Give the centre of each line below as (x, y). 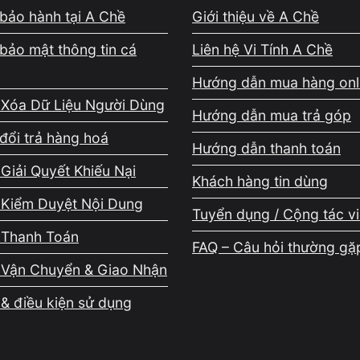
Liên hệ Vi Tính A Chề (262, 50)
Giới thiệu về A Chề (256, 17)
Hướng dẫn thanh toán (266, 149)
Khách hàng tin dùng (260, 182)
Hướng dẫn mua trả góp (272, 116)
